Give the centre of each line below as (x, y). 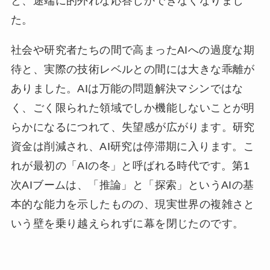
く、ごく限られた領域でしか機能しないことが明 (133, 108)
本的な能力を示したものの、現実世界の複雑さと (133, 204)
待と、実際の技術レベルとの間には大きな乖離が (133, 69)
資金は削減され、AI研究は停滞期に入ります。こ (133, 146)
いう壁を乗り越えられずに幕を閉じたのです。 (127, 223)
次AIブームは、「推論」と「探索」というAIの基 (132, 185)
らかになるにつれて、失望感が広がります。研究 (133, 127)
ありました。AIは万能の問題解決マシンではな (127, 88)
